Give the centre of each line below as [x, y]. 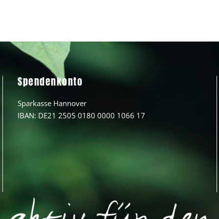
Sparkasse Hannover [52, 103]
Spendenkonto [50, 81]
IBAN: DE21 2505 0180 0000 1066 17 [82, 115]
